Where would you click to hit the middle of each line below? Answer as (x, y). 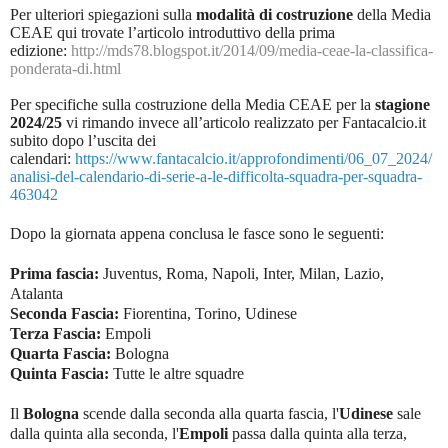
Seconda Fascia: (64, 313)
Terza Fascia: (55, 333)
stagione (402, 104)
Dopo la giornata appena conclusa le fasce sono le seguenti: (197, 233)
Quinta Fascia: (61, 373)
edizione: (40, 50)
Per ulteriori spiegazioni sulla (103, 14)
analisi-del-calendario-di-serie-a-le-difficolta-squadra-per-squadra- (216, 176)
